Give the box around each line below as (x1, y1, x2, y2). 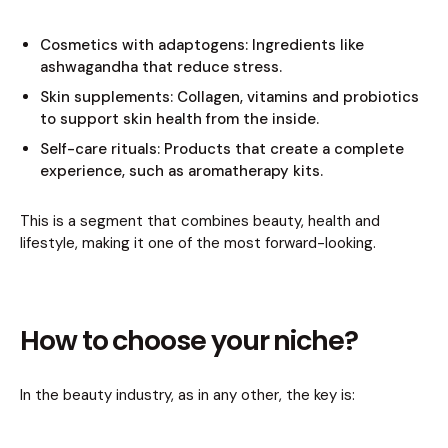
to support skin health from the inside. (40, 109, 319, 130)
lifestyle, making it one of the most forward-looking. (20, 233, 376, 254)
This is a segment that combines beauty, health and (20, 211, 380, 232)
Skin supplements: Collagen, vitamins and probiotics (40, 87, 419, 108)
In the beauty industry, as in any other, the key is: (20, 385, 355, 406)
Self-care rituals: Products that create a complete (40, 139, 404, 160)
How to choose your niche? (20, 322, 358, 360)
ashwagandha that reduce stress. (40, 57, 282, 78)
